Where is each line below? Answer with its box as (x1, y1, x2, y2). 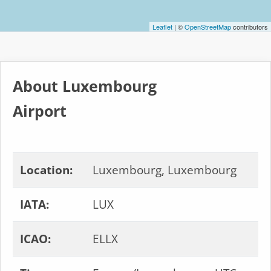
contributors (231, 22, 268, 31)
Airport (13, 101, 67, 121)
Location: (20, 162, 73, 178)
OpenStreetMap (184, 22, 231, 31)
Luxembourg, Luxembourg (93, 162, 237, 178)
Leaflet (152, 22, 172, 31)
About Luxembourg (13, 76, 157, 96)
